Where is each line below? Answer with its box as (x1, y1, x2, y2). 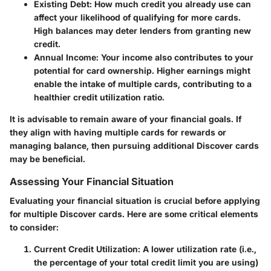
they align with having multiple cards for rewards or (10, 127, 226, 138)
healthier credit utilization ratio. (34, 92, 165, 103)
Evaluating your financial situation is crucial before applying (10, 195, 260, 206)
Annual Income (34, 52, 96, 63)
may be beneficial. (10, 154, 85, 165)
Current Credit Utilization (34, 244, 138, 255)
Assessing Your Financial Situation (10, 175, 174, 188)
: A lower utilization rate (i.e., (138, 244, 256, 255)
